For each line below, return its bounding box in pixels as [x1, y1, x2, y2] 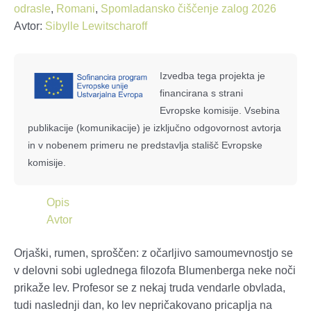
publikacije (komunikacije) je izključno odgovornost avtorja [28, 121, 281, 133]
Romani [56, 2, 95, 15]
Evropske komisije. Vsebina [160, 104, 280, 116]
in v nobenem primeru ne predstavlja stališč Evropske [28, 139, 262, 151]
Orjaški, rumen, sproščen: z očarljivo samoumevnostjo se [14, 246, 293, 259]
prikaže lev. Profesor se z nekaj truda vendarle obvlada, [14, 281, 285, 294]
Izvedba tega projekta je [160, 69, 265, 81]
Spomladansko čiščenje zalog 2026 [101, 2, 276, 15]
